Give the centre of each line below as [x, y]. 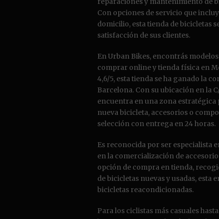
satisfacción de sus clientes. [144, 35]
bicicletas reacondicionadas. [145, 190]
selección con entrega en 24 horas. [156, 124]
